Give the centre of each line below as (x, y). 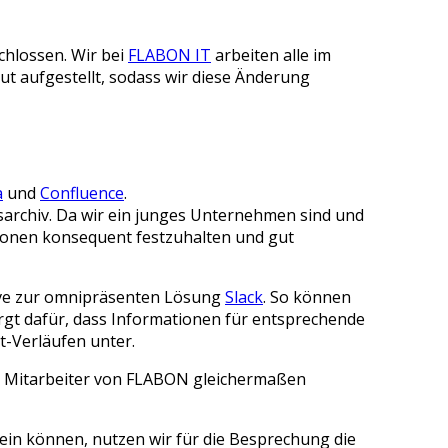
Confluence (82, 193)
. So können (307, 297)
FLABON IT (169, 55)
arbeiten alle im (271, 55)
